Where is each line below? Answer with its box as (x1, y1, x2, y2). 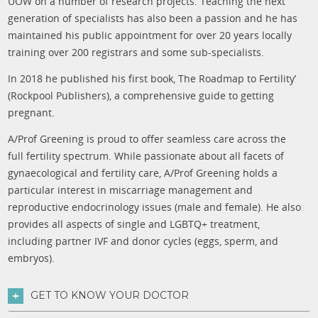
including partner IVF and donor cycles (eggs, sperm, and (8, 234, 279, 248)
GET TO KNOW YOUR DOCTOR (31, 288, 190, 302)
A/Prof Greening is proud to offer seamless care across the (8, 131, 287, 146)
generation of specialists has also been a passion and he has (8, 11, 298, 25)
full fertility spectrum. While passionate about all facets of (8, 148, 285, 163)
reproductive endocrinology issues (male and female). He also (8, 199, 302, 214)
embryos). (8, 251, 55, 265)
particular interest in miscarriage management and (8, 182, 253, 197)
